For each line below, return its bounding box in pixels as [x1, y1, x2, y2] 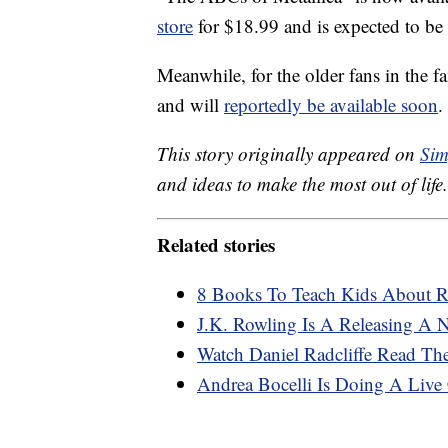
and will [157, 92, 224, 118]
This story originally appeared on [157, 141, 420, 167]
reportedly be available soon [224, 92, 438, 118]
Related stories [157, 230, 275, 258]
